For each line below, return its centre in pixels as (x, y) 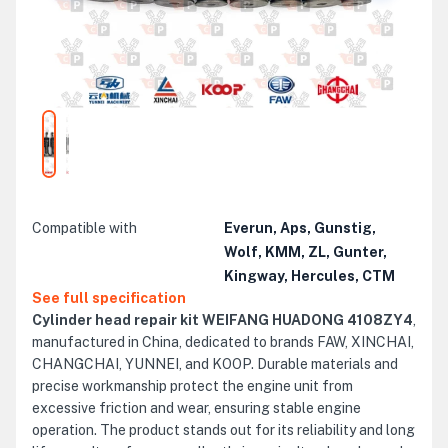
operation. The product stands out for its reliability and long (223, 430)
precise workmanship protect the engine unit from (192, 386)
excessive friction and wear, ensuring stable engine (196, 408)
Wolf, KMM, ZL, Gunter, (305, 252)
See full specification (109, 298)
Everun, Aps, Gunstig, (300, 228)
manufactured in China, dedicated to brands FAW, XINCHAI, (223, 342)
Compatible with (84, 228)
